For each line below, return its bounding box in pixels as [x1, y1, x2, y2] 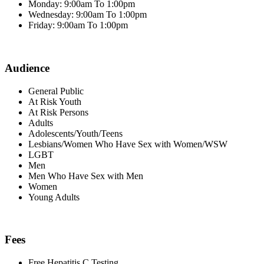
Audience [5, 61, 49, 74]
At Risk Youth [28, 96, 81, 107]
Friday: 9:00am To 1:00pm [28, 20, 128, 31]
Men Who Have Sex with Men [28, 170, 143, 181]
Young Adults [28, 192, 80, 202]
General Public [28, 85, 84, 96]
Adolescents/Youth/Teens [28, 128, 123, 138]
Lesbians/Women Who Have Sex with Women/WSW [28, 138, 227, 149]
